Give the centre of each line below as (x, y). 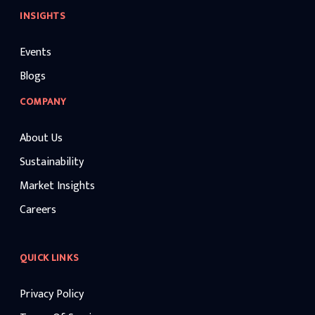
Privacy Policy (52, 294)
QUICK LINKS (50, 258)
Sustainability (52, 162)
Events (36, 52)
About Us (41, 138)
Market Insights (57, 186)
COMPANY (43, 102)
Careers (38, 210)
